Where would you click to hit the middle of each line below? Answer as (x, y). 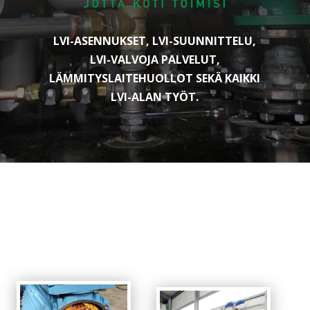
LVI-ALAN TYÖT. (155, 97)
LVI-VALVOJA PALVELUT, (155, 59)
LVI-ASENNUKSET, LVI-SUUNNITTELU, (155, 40)
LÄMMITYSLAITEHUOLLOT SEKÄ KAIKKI (155, 78)
